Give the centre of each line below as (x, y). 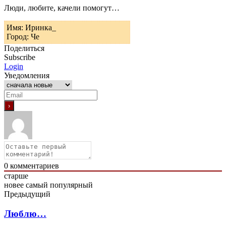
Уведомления (27, 75)
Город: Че (23, 36)
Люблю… (25, 213)
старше (16, 176)
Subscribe (20, 57)
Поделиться (24, 48)
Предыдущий (27, 194)
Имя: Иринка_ (31, 27)
